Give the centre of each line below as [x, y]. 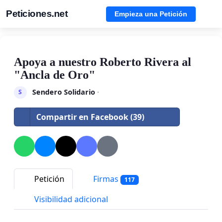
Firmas [106, 179]
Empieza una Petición [151, 14]
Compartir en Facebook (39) [90, 117]
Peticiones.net [37, 14]
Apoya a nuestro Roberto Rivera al [103, 62]
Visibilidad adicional [70, 199]
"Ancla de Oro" [55, 75]
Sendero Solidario [63, 92]
